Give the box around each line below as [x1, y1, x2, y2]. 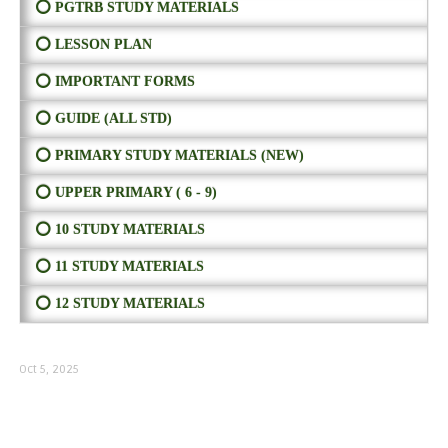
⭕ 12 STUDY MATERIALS [34, 296, 205, 312]
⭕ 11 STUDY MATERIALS [34, 259, 204, 275]
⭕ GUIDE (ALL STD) [34, 111, 172, 127]
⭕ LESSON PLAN [34, 37, 152, 53]
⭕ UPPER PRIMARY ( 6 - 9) [34, 185, 217, 201]
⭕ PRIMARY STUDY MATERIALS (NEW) [34, 148, 304, 164]
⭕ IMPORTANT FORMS [34, 74, 195, 90]
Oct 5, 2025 [18, 362, 79, 378]
